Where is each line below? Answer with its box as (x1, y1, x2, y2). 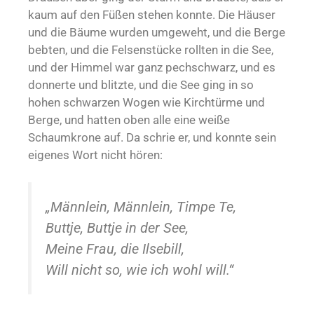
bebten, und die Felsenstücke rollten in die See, (28, 43, 273, 57)
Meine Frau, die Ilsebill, (46, 240, 184, 257)
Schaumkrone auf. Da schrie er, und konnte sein (28, 130, 276, 145)
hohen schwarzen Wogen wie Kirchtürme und (28, 95, 265, 110)
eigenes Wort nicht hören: (28, 148, 163, 163)
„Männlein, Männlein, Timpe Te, (46, 198, 236, 215)
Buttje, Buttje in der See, (46, 219, 189, 236)
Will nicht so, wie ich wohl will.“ (46, 261, 233, 278)
